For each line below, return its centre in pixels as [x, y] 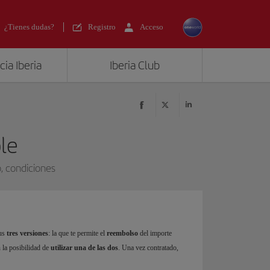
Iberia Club [135, 65]
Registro [102, 27]
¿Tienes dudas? [29, 27]
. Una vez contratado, [148, 248]
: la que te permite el [77, 234]
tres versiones [27, 234]
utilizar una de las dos [84, 248]
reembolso [122, 234]
